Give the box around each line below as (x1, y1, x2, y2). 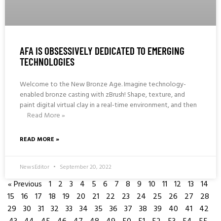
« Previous (8, 178, 42, 191)
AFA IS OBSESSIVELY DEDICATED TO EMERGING (20, 44, 184, 57)
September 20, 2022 (58, 162, 111, 173)
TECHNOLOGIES (20, 55, 74, 68)
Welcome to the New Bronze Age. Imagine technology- (20, 79, 186, 91)
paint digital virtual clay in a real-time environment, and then (20, 100, 197, 111)
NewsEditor (20, 162, 51, 173)
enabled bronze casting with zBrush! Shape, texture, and (20, 89, 185, 101)
